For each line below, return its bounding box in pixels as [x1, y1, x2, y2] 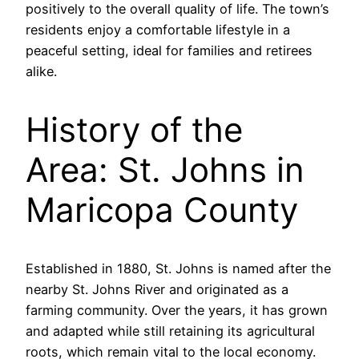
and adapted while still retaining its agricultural [26, 322, 315, 339]
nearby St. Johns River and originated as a [26, 280, 288, 297]
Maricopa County [26, 189, 298, 230]
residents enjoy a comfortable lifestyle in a [26, 22, 290, 38]
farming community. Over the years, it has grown [26, 301, 328, 318]
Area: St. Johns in [26, 149, 305, 190]
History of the [26, 109, 243, 150]
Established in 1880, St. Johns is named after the [26, 260, 331, 276]
